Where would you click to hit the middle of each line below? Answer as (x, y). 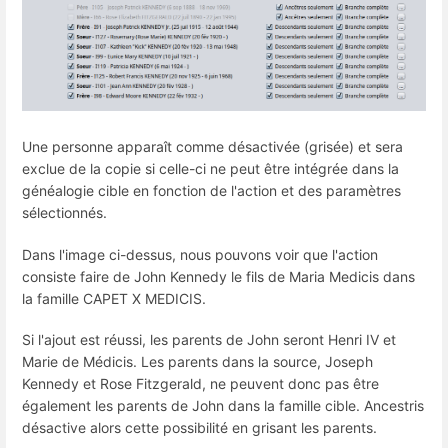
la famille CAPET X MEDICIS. (114, 298)
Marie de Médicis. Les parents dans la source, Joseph (197, 361)
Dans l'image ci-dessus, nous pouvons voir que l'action (200, 254)
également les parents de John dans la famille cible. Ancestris (223, 405)
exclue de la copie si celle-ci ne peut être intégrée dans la (210, 169)
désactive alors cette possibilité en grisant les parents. (199, 427)
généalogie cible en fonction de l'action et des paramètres (211, 191)
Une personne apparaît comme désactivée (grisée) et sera (212, 147)
